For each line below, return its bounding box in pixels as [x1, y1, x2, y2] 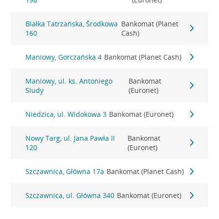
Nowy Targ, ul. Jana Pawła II [25, 133, 115, 143]
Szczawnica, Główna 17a [25, 167, 105, 176]
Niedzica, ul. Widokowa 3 [25, 109, 107, 119]
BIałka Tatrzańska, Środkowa [25, 19, 118, 28]
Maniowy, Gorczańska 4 [25, 52, 102, 62]
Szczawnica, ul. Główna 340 [25, 191, 115, 200]
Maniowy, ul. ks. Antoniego [25, 76, 113, 86]
